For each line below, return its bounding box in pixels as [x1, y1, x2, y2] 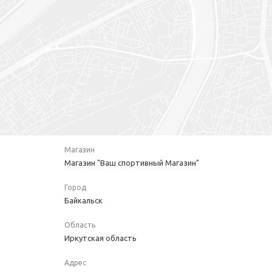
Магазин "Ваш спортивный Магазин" [64, 158, 199, 167]
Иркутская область [64, 234, 137, 242]
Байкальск [64, 196, 103, 205]
